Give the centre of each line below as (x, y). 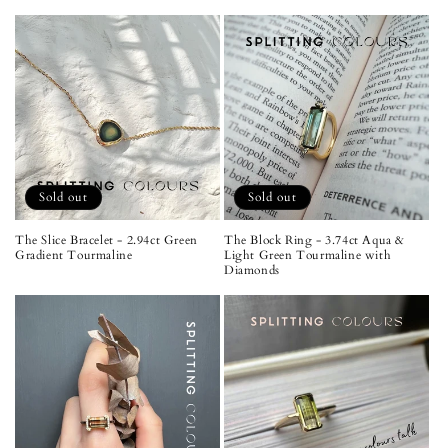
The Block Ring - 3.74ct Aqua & (315, 239)
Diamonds (252, 269)
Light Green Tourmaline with (308, 254)
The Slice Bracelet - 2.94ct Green (106, 239)
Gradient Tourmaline (74, 254)
